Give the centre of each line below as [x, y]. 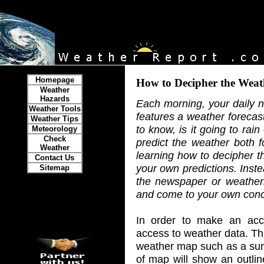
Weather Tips [55, 119]
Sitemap [55, 168]
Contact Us [55, 158]
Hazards [55, 99]
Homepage [55, 80]
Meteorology [55, 129]
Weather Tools [55, 109]
